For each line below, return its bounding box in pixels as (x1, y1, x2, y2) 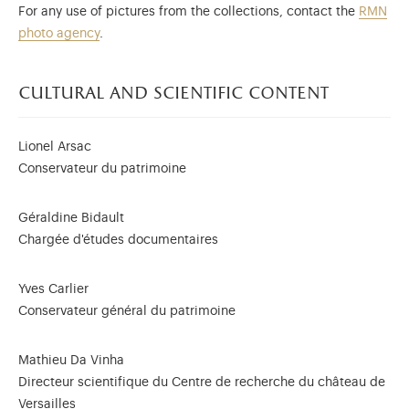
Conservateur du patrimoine (18, 163, 190, 175)
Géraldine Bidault (18, 212, 124, 225)
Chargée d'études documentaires (18, 234, 218, 246)
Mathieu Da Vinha (18, 354, 124, 367)
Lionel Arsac (18, 141, 91, 153)
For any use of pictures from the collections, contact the (18, 5, 359, 18)
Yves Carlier (18, 283, 89, 296)
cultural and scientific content (18, 84, 334, 104)
